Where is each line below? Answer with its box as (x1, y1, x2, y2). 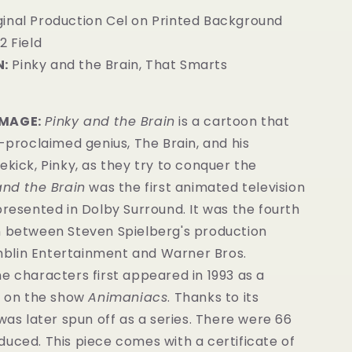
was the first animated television (85, 178, 306, 196)
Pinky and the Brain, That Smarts (8, 56, 228, 74)
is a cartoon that (174, 112, 290, 130)
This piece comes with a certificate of (45, 332, 295, 350)
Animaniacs (88, 288, 168, 306)
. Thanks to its (167, 288, 259, 306)
